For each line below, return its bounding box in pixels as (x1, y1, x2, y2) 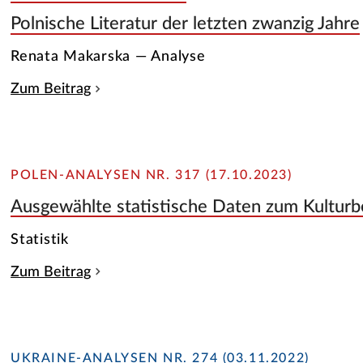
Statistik (11, 231, 69, 247)
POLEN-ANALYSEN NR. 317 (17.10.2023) (11, 169, 293, 182)
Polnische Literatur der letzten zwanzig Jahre (11, 15, 361, 33)
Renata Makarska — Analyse (11, 49, 206, 65)
